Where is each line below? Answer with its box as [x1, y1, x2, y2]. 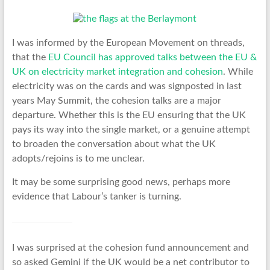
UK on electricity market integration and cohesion [11, 66, 223, 77]
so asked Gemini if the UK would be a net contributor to [11, 257, 250, 267]
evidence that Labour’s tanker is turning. [11, 191, 181, 201]
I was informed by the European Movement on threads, [11, 37, 245, 48]
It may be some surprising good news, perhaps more [11, 177, 230, 187]
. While [222, 66, 253, 77]
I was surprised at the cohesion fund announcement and [11, 242, 249, 253]
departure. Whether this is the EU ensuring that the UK [11, 110, 246, 120]
